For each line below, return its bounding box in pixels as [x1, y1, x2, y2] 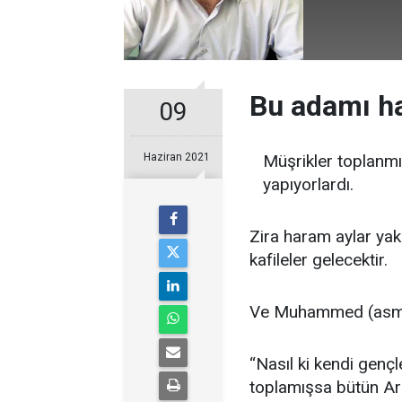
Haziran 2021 [144, 151, 210, 163]
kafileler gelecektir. [249, 249, 388, 270]
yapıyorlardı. [263, 174, 354, 195]
